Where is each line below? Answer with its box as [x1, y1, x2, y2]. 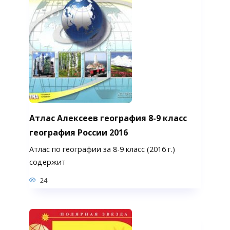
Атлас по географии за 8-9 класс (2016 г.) [29, 144, 175, 155]
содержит [29, 157, 66, 167]
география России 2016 [29, 126, 128, 138]
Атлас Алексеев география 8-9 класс [29, 112, 187, 124]
